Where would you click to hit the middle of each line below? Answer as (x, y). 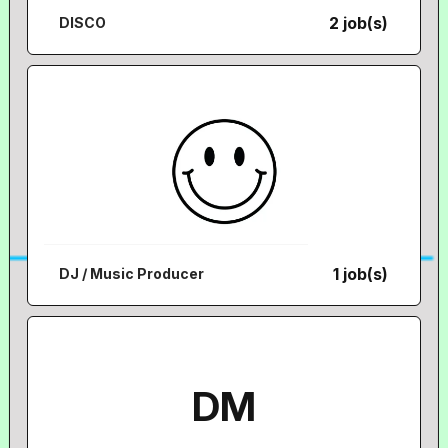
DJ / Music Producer (132, 273)
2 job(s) (359, 23)
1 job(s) (361, 274)
